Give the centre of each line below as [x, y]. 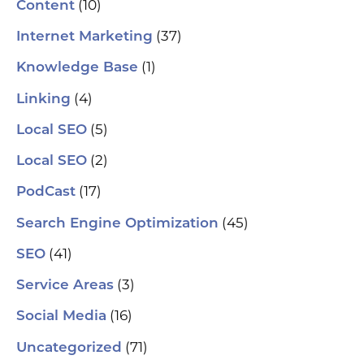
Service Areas [65, 286]
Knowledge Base [77, 68]
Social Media [61, 317]
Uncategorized [69, 348]
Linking [43, 99]
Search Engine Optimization [117, 223]
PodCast [46, 193]
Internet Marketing [84, 37]
